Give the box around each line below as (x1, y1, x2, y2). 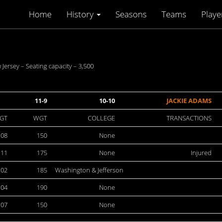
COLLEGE (88, 113, 115, 122)
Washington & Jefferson (55, 166, 123, 174)
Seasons (115, 8, 147, 20)
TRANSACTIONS (166, 113, 212, 122)
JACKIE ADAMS (166, 96, 212, 105)
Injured (191, 148, 212, 157)
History (66, 8, 96, 20)
